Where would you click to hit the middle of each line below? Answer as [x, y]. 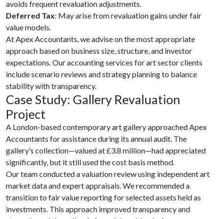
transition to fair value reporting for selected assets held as [103, 197]
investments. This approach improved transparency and [98, 209]
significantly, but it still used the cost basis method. [90, 162]
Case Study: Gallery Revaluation [93, 99]
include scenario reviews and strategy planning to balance [101, 74]
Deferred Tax [30, 15]
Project [26, 114]
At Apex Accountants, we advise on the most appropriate [100, 39]
